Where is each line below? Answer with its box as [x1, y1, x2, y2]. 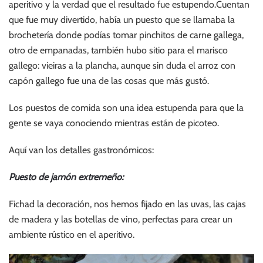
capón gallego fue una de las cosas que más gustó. [9, 75, 209, 86]
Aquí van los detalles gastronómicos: [9, 144, 154, 156]
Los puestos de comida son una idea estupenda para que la [9, 102, 244, 113]
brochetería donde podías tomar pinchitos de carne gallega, [9, 29, 244, 41]
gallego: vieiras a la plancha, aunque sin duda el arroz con [9, 59, 235, 71]
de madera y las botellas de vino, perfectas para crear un [9, 213, 232, 225]
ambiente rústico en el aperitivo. [9, 228, 134, 240]
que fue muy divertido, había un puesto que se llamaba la [9, 14, 235, 25]
